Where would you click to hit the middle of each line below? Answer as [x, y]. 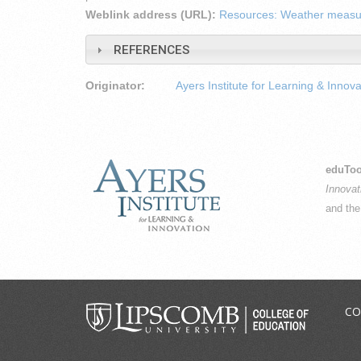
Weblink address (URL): [152, 15]
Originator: [117, 86]
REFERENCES [151, 50]
